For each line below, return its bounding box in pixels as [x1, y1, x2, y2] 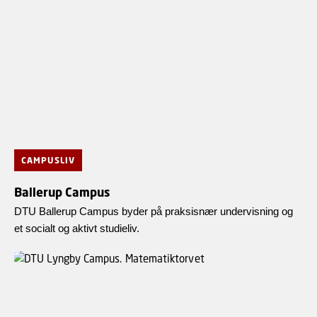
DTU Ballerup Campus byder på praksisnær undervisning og [14, 204, 293, 217]
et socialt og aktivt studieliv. [14, 221, 139, 234]
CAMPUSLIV [21, 154, 75, 166]
